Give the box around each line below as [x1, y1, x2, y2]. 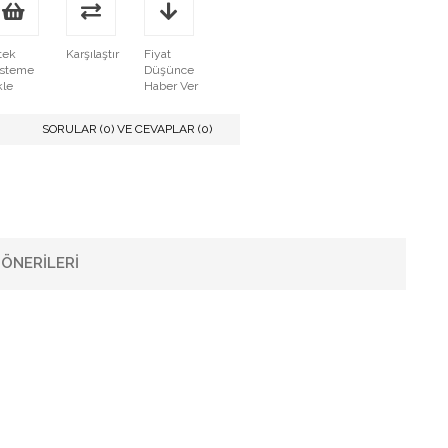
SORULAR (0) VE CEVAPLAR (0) [42, 121, 212, 136]
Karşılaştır [66, 46, 120, 61]
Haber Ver [143, 78, 198, 93]
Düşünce [143, 62, 194, 77]
